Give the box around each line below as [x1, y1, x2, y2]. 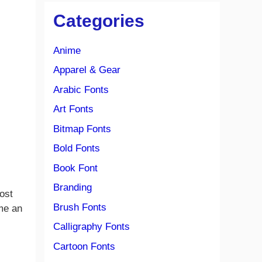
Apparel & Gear [53, 64, 120, 75]
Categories [53, 11, 144, 30]
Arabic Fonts [53, 84, 109, 95]
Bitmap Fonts [53, 123, 111, 135]
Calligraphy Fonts [53, 221, 130, 232]
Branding [53, 182, 92, 193]
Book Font [53, 162, 98, 174]
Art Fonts [53, 104, 94, 115]
